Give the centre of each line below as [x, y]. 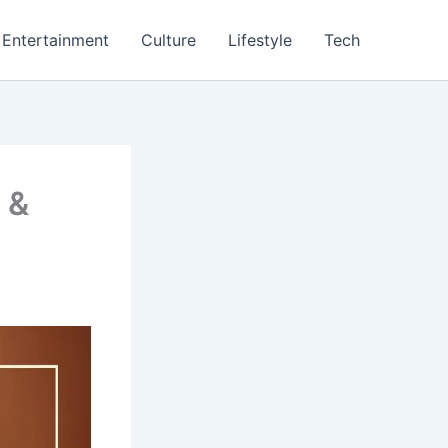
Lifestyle [260, 40]
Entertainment [55, 40]
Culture [168, 40]
